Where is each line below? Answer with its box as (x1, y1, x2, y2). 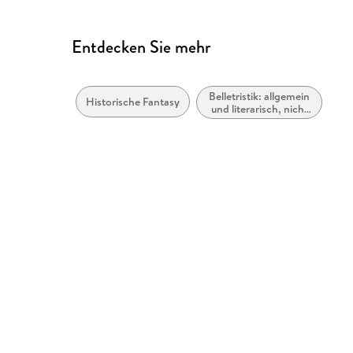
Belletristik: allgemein (209, 88, 310, 105)
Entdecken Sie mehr (72, 35, 211, 60)
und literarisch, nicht (210, 101, 308, 117)
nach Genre (232, 113, 288, 130)
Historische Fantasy (86, 94, 180, 110)
